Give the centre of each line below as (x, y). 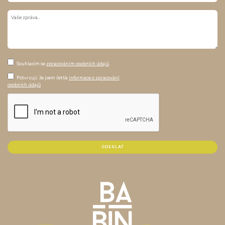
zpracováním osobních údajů (77, 64)
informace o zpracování (94, 77)
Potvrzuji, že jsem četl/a (42, 77)
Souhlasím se (31, 64)
